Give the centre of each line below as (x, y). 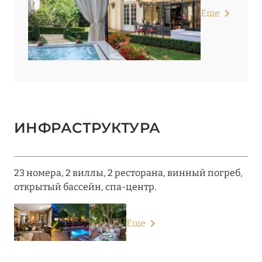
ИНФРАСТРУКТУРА (87, 128)
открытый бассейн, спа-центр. (85, 187)
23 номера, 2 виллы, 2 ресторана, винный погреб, (128, 173)
